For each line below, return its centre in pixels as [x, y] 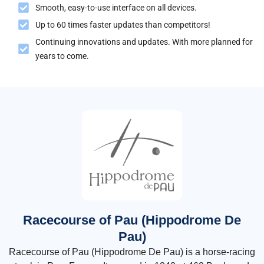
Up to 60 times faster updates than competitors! [123, 25]
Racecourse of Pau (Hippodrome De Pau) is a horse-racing [132, 252]
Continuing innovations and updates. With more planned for [144, 42]
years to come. [62, 56]
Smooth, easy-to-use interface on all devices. [116, 8]
